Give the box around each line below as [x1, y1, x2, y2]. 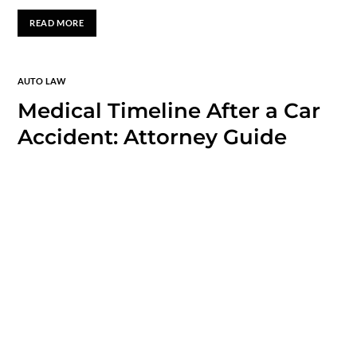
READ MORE [29, 18, 84, 29]
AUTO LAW [17, 75, 66, 86]
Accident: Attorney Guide [17, 124, 287, 150]
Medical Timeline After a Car [17, 97, 320, 124]
